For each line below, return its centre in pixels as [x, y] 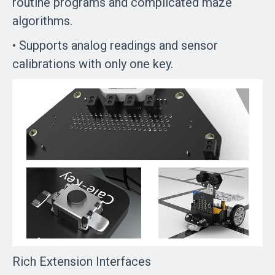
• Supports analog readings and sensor [115, 45]
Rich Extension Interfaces [82, 261]
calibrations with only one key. [93, 64]
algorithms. [44, 21]
